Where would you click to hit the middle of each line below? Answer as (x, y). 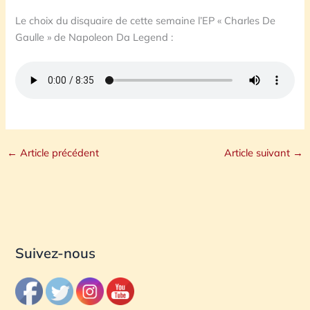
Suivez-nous (56, 253)
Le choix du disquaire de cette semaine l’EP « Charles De (146, 20)
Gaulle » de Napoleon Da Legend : (94, 37)
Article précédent (58, 152)
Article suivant (259, 152)
